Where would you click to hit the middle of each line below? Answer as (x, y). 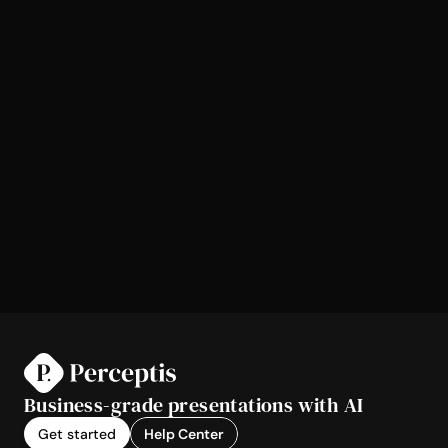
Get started (77, 434)
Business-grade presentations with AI (194, 405)
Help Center (184, 434)
